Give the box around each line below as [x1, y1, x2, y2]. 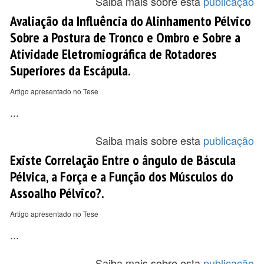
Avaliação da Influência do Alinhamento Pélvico [10, 12, 251, 29]
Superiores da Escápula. [10, 61, 131, 79]
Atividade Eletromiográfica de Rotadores [10, 45, 217, 62]
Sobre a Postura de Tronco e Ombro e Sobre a [10, 28, 240, 46]
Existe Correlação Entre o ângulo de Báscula [10, 151, 236, 169]
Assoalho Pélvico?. [10, 184, 104, 202]
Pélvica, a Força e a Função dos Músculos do [10, 167, 233, 185]
